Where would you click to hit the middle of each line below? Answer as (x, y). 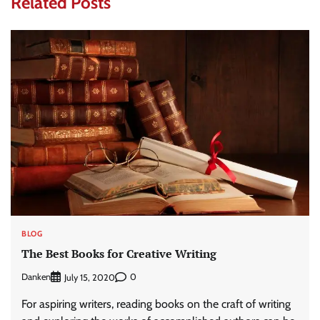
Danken (36, 277)
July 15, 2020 (90, 277)
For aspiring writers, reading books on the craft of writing (156, 304)
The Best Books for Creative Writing (119, 254)
